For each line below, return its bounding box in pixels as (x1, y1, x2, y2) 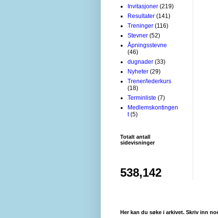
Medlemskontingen (127, 104, 178, 111)
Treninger (127, 22, 153, 29)
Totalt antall (120, 133, 150, 140)
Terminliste (127, 94, 156, 101)
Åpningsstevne (127, 41, 167, 49)
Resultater (127, 12, 155, 19)
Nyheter (127, 68, 148, 75)
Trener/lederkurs (127, 77, 171, 85)
